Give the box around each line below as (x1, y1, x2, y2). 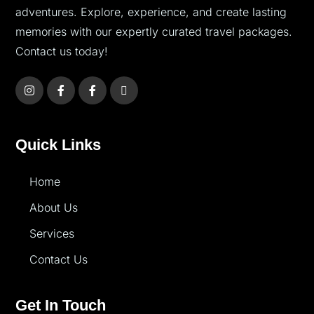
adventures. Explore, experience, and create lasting (15, 5, 287, 20)
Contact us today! (15, 44, 108, 59)
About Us (29, 200, 78, 215)
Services (29, 226, 74, 241)
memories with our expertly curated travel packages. (15, 25, 292, 39)
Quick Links (15, 136, 101, 154)
